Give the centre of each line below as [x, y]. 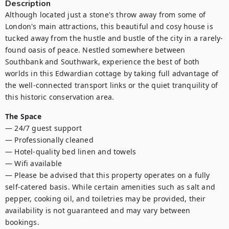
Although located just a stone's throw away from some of [106, 15]
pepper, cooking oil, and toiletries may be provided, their [106, 199]
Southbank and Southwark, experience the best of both [102, 62]
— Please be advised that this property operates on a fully [108, 175]
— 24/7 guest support [43, 128]
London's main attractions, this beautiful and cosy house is [109, 26]
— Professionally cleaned [49, 140]
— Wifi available [34, 163]
